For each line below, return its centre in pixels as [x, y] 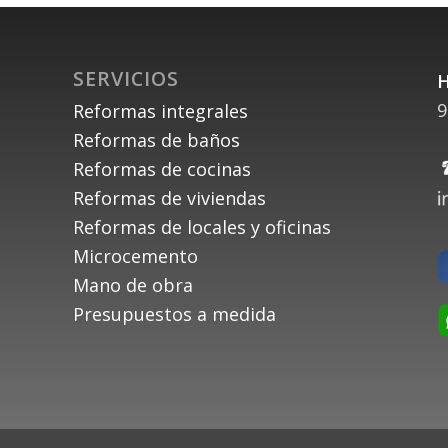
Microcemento [135, 256]
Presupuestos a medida [174, 314]
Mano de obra [132, 285]
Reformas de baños [156, 140]
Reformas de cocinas [161, 169]
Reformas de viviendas [169, 198]
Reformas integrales [160, 111]
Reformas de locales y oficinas [201, 227]
